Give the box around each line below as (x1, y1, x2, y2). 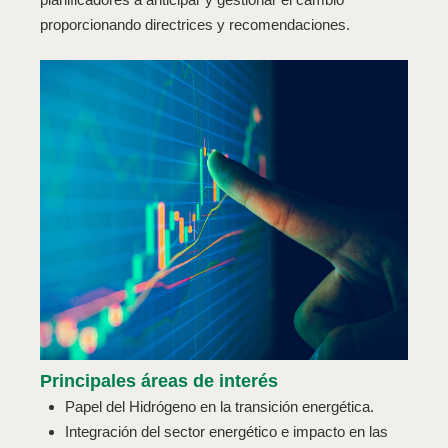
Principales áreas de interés (40, 370, 279, 391)
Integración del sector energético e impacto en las (65, 422, 389, 440)
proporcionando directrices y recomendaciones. (40, 16, 351, 34)
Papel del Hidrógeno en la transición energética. (65, 397, 375, 415)
